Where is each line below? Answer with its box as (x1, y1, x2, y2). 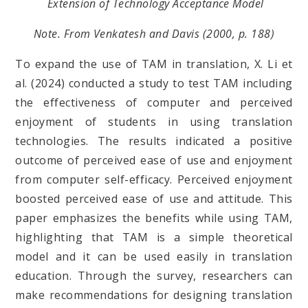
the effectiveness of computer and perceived (15, 95, 293, 111)
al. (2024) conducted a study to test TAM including (15, 76, 293, 91)
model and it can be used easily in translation (15, 249, 293, 265)
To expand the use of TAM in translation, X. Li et (15, 56, 293, 72)
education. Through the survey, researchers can (15, 268, 293, 284)
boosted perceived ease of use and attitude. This (15, 191, 293, 207)
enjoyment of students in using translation (15, 114, 293, 130)
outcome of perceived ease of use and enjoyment (15, 153, 293, 168)
